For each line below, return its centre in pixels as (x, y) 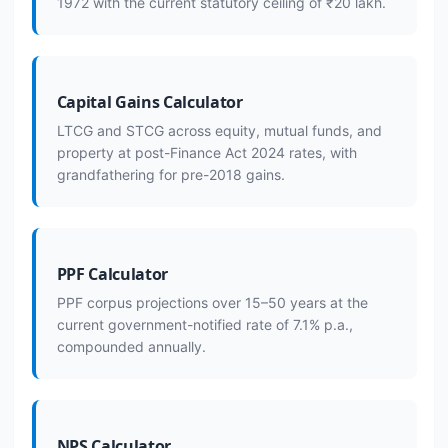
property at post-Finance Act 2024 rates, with (206, 152)
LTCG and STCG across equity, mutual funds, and (219, 130)
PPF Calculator (112, 274)
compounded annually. (131, 346)
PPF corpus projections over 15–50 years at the (212, 302)
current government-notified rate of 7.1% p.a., (204, 324)
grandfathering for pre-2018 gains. (170, 174)
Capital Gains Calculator (149, 102)
